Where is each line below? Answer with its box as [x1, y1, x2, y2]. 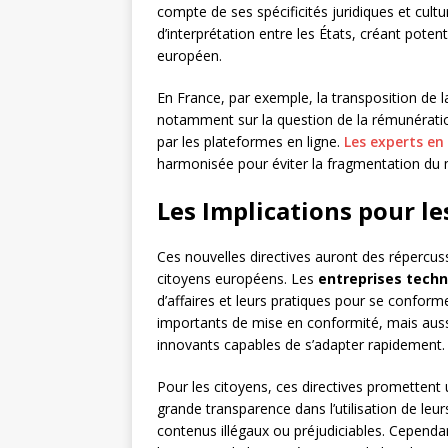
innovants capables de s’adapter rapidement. [157, 335, 445, 355]
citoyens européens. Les [157, 269, 318, 289]
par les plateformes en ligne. [157, 132, 344, 152]
